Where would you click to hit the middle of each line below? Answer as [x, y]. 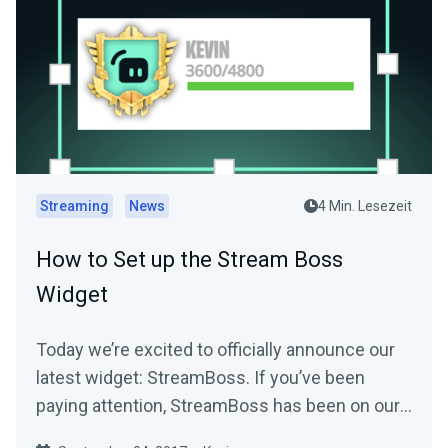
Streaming [74, 206]
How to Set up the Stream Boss [189, 259]
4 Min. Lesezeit [365, 206]
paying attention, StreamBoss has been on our [218, 405]
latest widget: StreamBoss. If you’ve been [200, 377]
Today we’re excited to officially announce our [215, 349]
